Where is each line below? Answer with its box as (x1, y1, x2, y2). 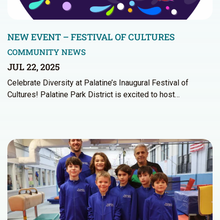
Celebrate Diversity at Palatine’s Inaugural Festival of (7, 78, 189, 87)
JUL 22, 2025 (7, 60, 60, 73)
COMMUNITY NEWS (7, 46, 86, 57)
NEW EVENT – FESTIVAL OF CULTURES (7, 30, 175, 43)
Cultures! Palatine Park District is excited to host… (7, 89, 180, 99)
